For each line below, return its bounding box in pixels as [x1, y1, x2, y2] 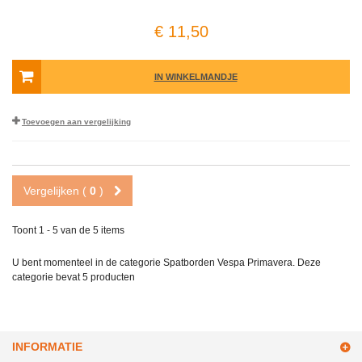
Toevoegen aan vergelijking [22, 117, 131, 127]
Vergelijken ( [23, 184, 90, 198]
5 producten [82, 271, 135, 284]
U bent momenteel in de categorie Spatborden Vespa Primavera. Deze [12, 257, 321, 269]
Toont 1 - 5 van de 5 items [12, 225, 124, 237]
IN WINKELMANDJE [154, 72, 238, 82]
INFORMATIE [12, 340, 82, 354]
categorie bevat [12, 271, 82, 284]
